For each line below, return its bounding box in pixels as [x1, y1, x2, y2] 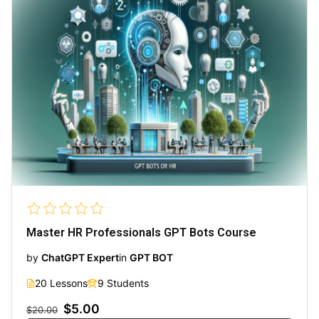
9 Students [98, 276, 149, 289]
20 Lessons [35, 276, 88, 289]
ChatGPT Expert [41, 251, 119, 263]
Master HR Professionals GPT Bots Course [26, 225, 256, 239]
